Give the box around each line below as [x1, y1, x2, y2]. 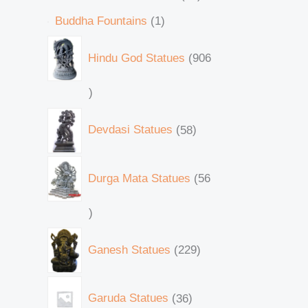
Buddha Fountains [54, 14, 147, 28]
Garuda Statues [87, 291, 168, 305]
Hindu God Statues [87, 51, 185, 65]
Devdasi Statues [87, 123, 173, 137]
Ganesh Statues [87, 243, 170, 256]
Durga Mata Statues [87, 171, 190, 185]
